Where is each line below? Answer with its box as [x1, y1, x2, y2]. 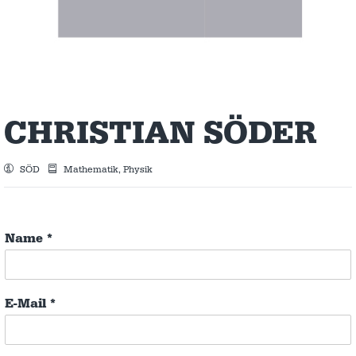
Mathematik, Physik [61, 164, 153, 176]
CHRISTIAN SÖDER [4, 114, 317, 153]
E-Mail [5, 296, 49, 311]
